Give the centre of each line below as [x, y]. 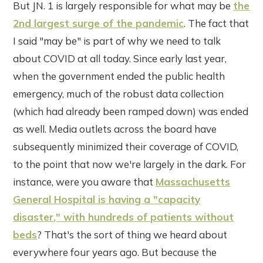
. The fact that [217, 23]
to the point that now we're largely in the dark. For [130, 164]
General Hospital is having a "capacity [107, 199]
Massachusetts [193, 181]
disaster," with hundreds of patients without [124, 217]
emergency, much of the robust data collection [119, 93]
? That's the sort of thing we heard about [132, 234]
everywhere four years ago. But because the [115, 252]
